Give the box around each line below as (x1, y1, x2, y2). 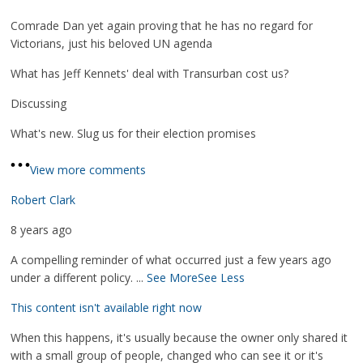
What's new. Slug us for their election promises (11, 126, 257, 141)
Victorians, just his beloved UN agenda (11, 36, 213, 51)
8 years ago (11, 222, 73, 237)
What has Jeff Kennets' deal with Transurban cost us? (11, 66, 289, 81)
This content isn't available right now (11, 300, 203, 315)
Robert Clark (11, 192, 76, 207)
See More (147, 270, 199, 285)
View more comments (30, 162, 147, 177)
